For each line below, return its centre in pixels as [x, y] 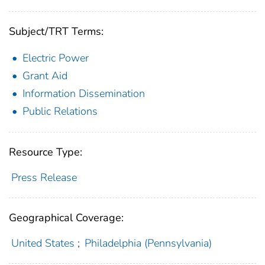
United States [43, 243]
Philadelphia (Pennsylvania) [148, 243]
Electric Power [56, 58]
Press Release [44, 177]
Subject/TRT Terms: [56, 31]
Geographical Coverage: [66, 217]
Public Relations [60, 111]
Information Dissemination [84, 93]
